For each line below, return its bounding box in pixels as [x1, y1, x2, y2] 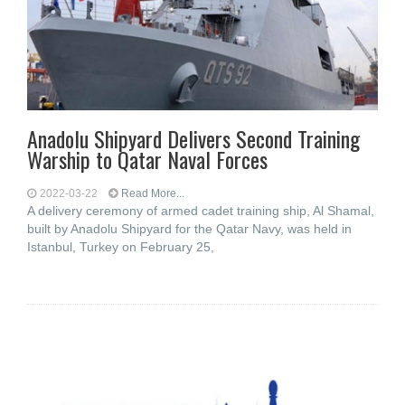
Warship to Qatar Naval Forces [27, 143, 268, 175]
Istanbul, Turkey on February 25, [27, 240, 214, 254]
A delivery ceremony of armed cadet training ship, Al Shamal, [27, 203, 374, 218]
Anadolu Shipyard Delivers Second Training [27, 122, 360, 155]
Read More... [121, 187, 184, 200]
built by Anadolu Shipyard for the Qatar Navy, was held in [27, 221, 352, 236]
